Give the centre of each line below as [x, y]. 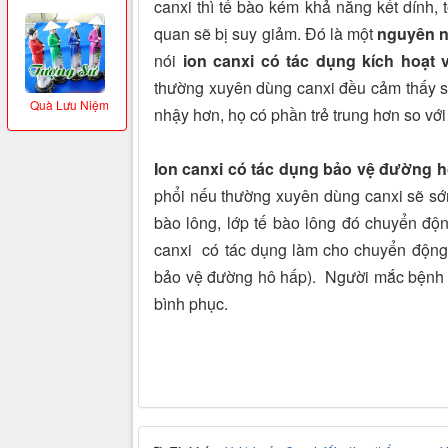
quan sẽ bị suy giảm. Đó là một [266, 34]
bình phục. [191, 304]
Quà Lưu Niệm [69, 104]
